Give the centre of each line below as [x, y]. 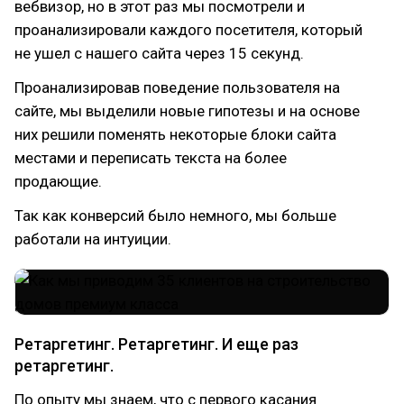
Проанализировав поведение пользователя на [177, 87]
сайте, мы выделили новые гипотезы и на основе [187, 111]
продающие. [58, 181]
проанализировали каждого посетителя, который [188, 30]
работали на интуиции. [93, 239]
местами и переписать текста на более [151, 158]
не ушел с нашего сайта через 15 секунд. [159, 53]
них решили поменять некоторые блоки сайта [175, 134]
